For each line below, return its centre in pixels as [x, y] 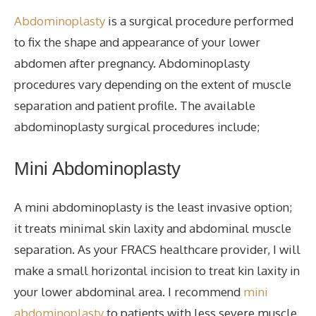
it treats [35, 228]
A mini [33, 207]
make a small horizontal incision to [111, 271]
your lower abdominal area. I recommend [127, 292]
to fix [28, 42]
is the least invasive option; [217, 207]
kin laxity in [269, 271]
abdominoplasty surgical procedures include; [137, 126]
